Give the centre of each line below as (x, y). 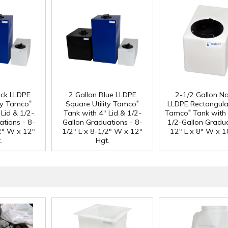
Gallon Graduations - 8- (102, 122)
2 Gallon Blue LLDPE (102, 95)
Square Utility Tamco (101, 104)
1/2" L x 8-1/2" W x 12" (102, 132)
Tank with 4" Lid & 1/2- (102, 113)
